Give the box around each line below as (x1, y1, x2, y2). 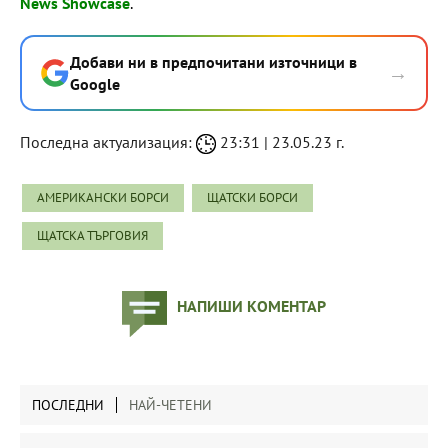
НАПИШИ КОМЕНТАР (177, 295, 326, 316)
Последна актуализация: (20, 131, 196, 152)
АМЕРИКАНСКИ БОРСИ (37, 188, 169, 206)
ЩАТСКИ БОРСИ (207, 188, 298, 206)
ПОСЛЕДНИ (32, 395, 104, 414)
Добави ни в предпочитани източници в (70, 51, 357, 72)
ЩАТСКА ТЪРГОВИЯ (37, 226, 148, 244)
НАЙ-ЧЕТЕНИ (129, 395, 212, 414)
